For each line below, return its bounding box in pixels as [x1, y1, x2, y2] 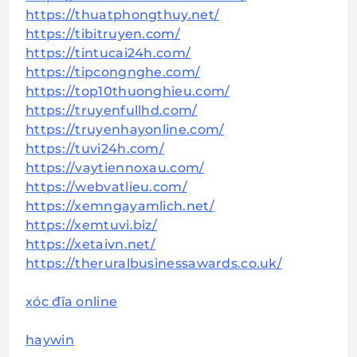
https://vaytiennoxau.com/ [25, 160, 205, 176]
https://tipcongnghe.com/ [25, 65, 201, 80]
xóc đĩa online [25, 294, 118, 310]
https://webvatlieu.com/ [25, 179, 187, 195]
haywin [25, 332, 74, 348]
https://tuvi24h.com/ [25, 141, 164, 157]
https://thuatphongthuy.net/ [25, 7, 220, 23]
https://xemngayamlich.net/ [25, 198, 214, 214]
